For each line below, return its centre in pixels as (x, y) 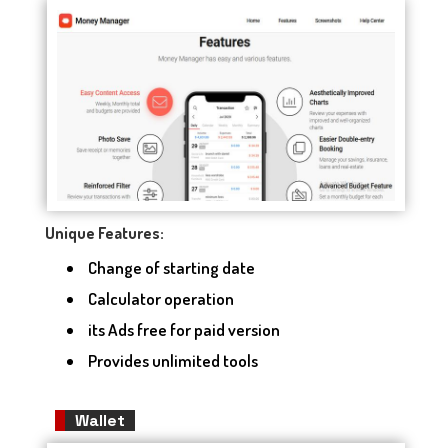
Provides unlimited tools (171, 360)
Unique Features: (104, 232)
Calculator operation (162, 298)
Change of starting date (170, 267)
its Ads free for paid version (182, 329)
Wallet (100, 420)
